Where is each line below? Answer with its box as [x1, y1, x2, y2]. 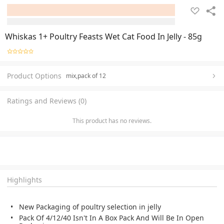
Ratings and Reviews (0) [7, 95, 86, 105]
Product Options [7, 70, 61, 80]
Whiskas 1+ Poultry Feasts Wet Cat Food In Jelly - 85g [5, 31, 202, 42]
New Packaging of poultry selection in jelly [19, 201, 161, 211]
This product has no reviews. [72, 116, 151, 125]
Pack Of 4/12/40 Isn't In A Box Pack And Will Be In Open [19, 212, 204, 222]
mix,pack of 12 [66, 71, 106, 80]
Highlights [7, 174, 42, 184]
